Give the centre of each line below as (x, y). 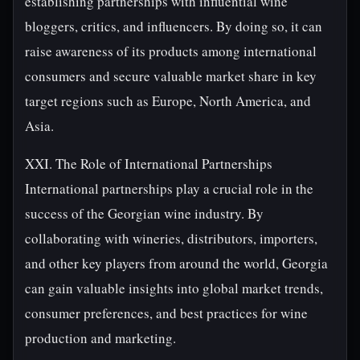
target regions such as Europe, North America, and (168, 101)
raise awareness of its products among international (171, 51)
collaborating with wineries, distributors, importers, (171, 238)
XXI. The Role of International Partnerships (149, 164)
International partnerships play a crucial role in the (169, 188)
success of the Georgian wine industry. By (144, 213)
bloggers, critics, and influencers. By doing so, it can (174, 26)
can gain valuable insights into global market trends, (174, 288)
